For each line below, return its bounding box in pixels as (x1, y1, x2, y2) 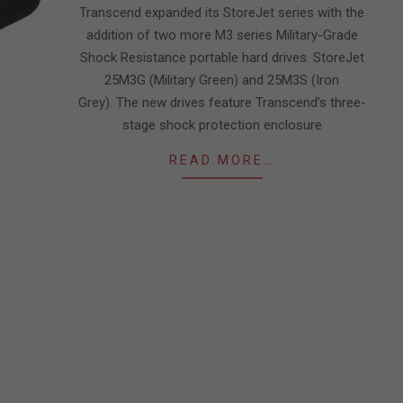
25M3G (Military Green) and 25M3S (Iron (104, 72, 339, 88)
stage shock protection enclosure (121, 117, 322, 133)
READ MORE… (169, 153, 274, 167)
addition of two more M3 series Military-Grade (85, 27, 358, 43)
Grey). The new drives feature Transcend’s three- (77, 94, 366, 111)
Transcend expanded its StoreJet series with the (79, 4, 364, 21)
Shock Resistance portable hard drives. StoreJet (79, 49, 364, 66)
